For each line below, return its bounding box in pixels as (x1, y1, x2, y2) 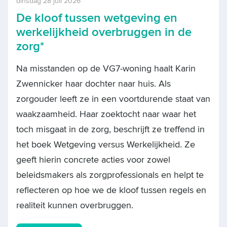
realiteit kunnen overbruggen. (16, 200, 133, 211)
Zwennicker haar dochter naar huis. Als (16, 78, 171, 89)
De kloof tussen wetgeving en (16, 10, 177, 25)
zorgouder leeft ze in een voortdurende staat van (16, 93, 210, 104)
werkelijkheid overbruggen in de (16, 24, 192, 40)
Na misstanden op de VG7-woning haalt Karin (16, 63, 196, 74)
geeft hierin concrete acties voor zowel (16, 154, 170, 165)
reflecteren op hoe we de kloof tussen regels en (16, 184, 206, 196)
